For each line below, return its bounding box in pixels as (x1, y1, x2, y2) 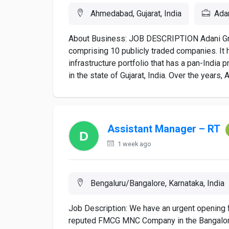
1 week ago (116, 140, 151, 148)
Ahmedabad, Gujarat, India (88, 9, 181, 18)
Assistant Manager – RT (107, 123, 220, 135)
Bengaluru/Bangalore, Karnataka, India (88, 178, 224, 188)
